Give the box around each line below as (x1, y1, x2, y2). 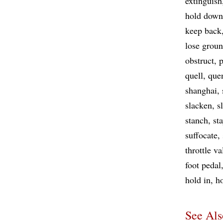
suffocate (185, 129, 218, 141)
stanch (185, 114, 208, 126)
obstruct (185, 54, 214, 66)
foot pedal (185, 159, 221, 171)
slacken (185, 99, 212, 111)
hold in (185, 174, 211, 186)
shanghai (185, 84, 217, 96)
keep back (185, 24, 222, 36)
